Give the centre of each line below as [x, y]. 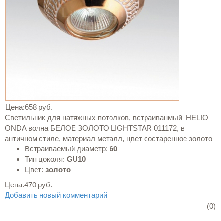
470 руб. [38, 185]
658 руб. [39, 107]
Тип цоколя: [45, 159]
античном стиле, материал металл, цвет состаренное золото [109, 138]
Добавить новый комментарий [56, 195]
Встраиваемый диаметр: [66, 149]
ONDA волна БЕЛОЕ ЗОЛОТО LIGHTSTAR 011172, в [95, 128]
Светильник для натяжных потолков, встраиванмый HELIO [107, 118]
